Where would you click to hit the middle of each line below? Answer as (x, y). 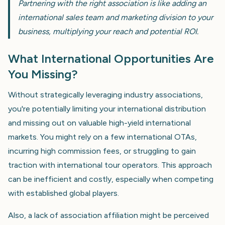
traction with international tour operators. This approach (110, 165)
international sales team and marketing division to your (116, 17)
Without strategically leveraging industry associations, (105, 94)
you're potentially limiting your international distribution (107, 108)
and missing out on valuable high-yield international (99, 123)
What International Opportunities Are (111, 58)
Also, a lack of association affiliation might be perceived (108, 215)
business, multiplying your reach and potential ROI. (108, 31)
